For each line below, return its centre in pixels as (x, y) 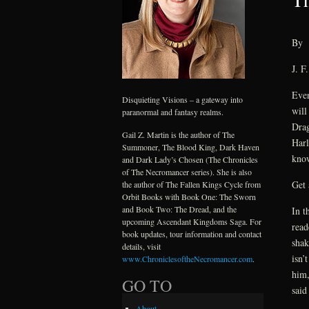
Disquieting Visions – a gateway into (182, 99)
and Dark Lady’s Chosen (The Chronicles (190, 159)
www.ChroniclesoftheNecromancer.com (187, 259)
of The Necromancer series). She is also (187, 172)
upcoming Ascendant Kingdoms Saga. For (192, 221)
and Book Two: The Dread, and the (179, 209)
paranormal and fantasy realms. (173, 112)
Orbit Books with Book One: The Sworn (189, 197)
